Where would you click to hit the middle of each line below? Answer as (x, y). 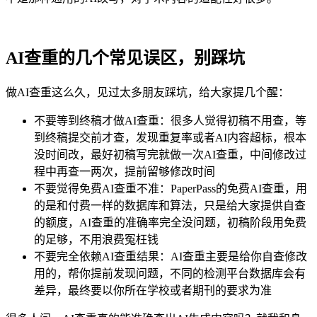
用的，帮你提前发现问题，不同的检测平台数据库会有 (170, 273)
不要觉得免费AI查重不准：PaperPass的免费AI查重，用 (171, 189)
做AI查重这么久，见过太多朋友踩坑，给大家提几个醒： (148, 92)
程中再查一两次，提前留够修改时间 (125, 172)
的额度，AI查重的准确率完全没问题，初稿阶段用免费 (170, 223)
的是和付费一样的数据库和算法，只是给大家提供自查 (170, 206)
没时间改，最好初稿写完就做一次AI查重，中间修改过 (170, 155)
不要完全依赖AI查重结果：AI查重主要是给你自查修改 (171, 257)
